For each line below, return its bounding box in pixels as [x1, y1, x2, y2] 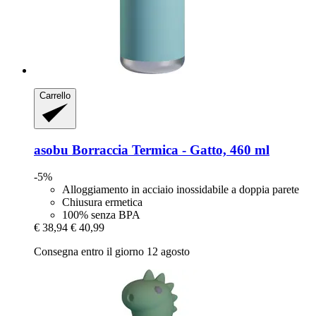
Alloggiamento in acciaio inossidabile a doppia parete [62, 183, 299, 196]
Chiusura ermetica [62, 196, 142, 209]
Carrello [39, 90, 71, 101]
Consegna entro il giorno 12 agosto [34, 245, 190, 258]
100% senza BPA [62, 209, 140, 221]
